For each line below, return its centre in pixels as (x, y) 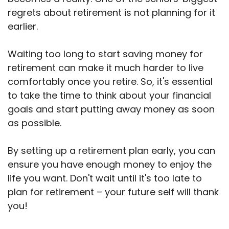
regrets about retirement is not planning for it (111, 13)
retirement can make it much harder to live (106, 68)
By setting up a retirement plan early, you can (111, 151)
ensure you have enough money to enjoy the (110, 165)
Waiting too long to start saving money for (105, 54)
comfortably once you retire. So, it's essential (110, 82)
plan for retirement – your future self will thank (113, 192)
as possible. (35, 123)
